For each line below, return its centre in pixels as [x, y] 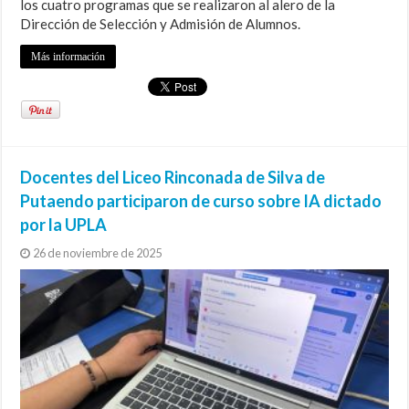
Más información [68, 56]
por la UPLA [64, 224]
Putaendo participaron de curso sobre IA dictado [201, 200]
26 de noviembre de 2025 [98, 252]
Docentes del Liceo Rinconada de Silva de [173, 177]
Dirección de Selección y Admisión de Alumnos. [161, 23]
